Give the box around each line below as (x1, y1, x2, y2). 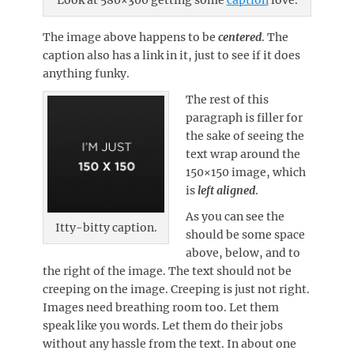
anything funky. (43, 66, 130, 81)
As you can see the (186, 209, 284, 224)
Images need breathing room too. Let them (43, 299, 279, 314)
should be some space (186, 227, 305, 242)
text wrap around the (186, 146, 300, 161)
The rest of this (186, 92, 269, 107)
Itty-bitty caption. (55, 220, 157, 235)
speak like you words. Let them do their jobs (43, 318, 283, 333)
